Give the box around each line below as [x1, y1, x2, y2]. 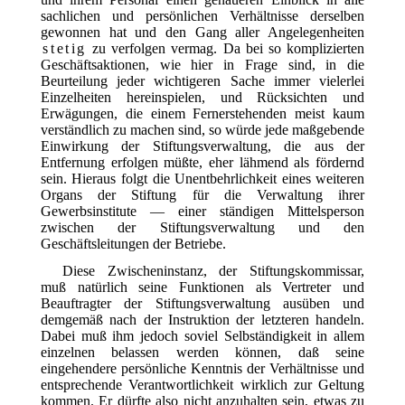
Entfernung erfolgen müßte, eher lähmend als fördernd [40, 154, 365, 170]
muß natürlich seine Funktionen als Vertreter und [40, 278, 365, 295]
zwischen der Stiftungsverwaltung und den [40, 219, 365, 235]
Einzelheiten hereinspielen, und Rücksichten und [40, 89, 365, 105]
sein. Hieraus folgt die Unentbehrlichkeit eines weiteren [40, 170, 365, 186]
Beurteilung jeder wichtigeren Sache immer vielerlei [40, 72, 365, 89]
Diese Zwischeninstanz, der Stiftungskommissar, [61, 262, 365, 278]
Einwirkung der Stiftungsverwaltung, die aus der [40, 137, 365, 154]
